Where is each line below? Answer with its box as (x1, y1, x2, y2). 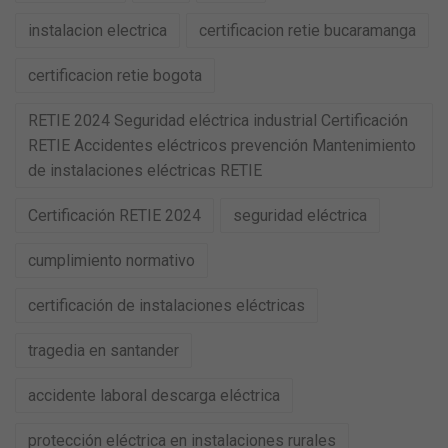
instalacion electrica (28, 21, 167, 40)
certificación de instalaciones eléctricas (28, 296, 305, 315)
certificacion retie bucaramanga (199, 21, 416, 40)
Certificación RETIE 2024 (28, 206, 201, 225)
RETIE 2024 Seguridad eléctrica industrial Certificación (28, 111, 408, 130)
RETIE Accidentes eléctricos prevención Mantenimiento (28, 136, 416, 155)
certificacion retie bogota (28, 66, 202, 85)
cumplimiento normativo (28, 251, 195, 270)
